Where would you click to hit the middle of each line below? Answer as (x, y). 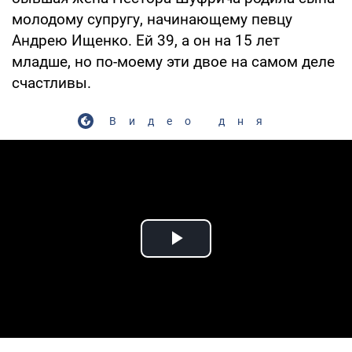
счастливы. (51, 82)
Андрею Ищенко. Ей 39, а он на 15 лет (146, 40)
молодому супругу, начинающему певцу (152, 19)
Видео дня (192, 121)
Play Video (233, 256)
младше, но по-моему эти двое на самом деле (173, 61)
